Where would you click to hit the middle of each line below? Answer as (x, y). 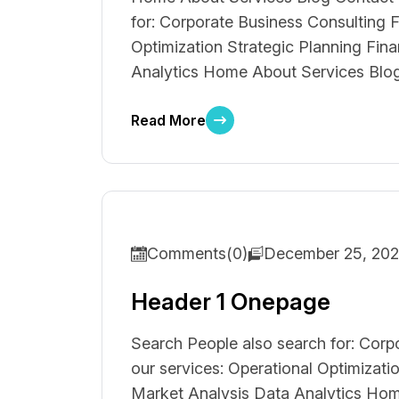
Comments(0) (197, 253)
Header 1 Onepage (231, 301)
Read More (168, 120)
